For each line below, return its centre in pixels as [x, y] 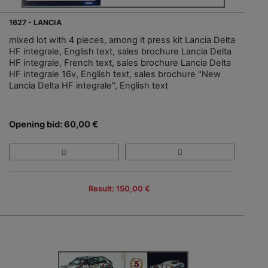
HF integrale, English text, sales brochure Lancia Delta [120, 51]
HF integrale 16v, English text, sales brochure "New [115, 74]
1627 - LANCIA [35, 22]
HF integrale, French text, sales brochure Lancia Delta [120, 63]
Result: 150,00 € [119, 188]
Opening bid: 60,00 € [54, 124]
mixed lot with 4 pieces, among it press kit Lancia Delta [122, 40]
